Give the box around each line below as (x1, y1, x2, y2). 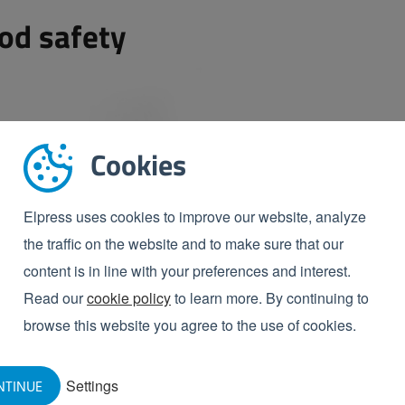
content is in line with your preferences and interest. (24, 260, 351, 281)
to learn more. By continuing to (171, 287, 369, 308)
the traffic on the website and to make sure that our (24, 233, 344, 254)
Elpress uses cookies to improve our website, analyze (24, 206, 366, 227)
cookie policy (87, 287, 171, 308)
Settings (66, 375, 118, 396)
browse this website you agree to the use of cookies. (24, 315, 356, 335)
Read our (24, 287, 87, 308)
